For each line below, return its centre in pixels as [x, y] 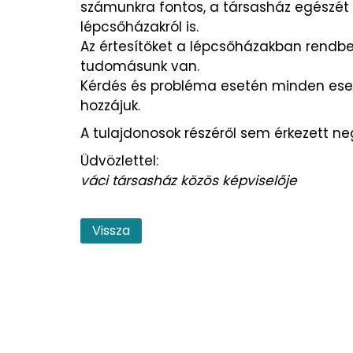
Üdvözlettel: [119, 161]
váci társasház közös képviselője [189, 181]
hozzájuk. [110, 106]
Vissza [111, 231]
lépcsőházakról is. [139, 27]
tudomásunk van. [140, 67]
